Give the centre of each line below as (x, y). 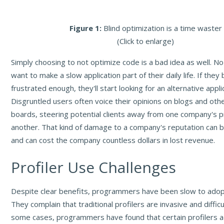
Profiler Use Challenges (94, 167)
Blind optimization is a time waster (162, 28)
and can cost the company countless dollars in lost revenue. (113, 140)
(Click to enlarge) (146, 41)
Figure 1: (86, 28)
